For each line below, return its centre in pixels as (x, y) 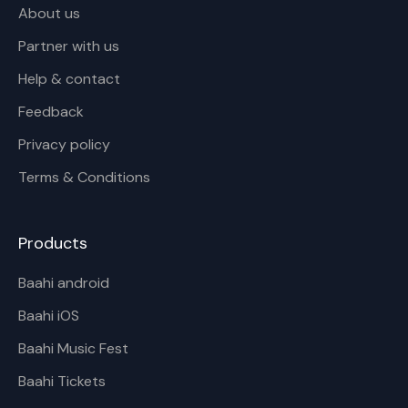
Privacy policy (64, 144)
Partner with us (69, 46)
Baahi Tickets (62, 381)
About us (49, 13)
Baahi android (64, 283)
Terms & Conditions (84, 177)
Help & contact (69, 79)
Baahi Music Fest (73, 348)
